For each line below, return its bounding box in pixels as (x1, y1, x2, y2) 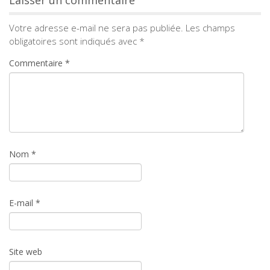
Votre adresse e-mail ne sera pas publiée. (9, 22, 183, 34)
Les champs (186, 22, 235, 34)
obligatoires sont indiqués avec (9, 35, 139, 48)
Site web (9, 246, 42, 258)
